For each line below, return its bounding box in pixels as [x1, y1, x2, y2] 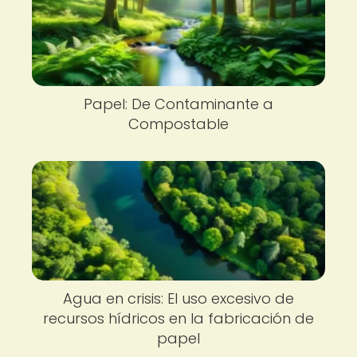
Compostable [128, 114, 229, 134]
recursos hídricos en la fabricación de [43, 308, 314, 328]
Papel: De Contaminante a [84, 94, 273, 114]
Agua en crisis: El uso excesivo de [63, 288, 294, 308]
